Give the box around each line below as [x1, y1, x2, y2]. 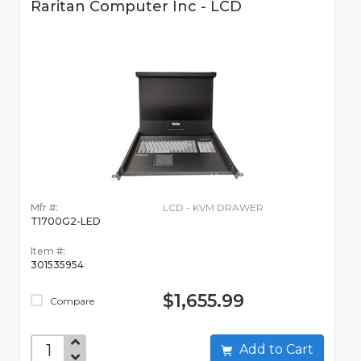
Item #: [31, 245, 65, 258]
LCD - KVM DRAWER [162, 201, 263, 214]
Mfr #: [31, 201, 58, 214]
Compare [48, 295, 94, 308]
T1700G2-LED [31, 215, 101, 228]
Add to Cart [286, 342, 313, 358]
